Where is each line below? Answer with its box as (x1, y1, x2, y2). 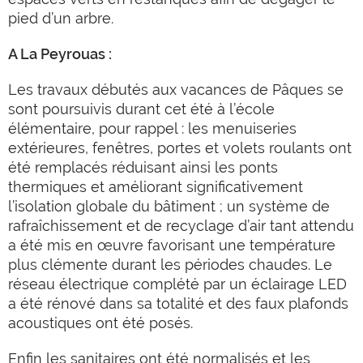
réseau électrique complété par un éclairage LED (8, 275, 347, 293)
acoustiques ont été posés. (8, 314, 193, 331)
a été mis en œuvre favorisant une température (8, 237, 335, 254)
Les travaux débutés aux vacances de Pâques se (8, 81, 344, 98)
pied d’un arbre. (8, 10, 113, 27)
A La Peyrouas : (8, 45, 112, 62)
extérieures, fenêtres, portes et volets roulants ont (8, 139, 352, 156)
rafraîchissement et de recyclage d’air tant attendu (8, 217, 354, 234)
